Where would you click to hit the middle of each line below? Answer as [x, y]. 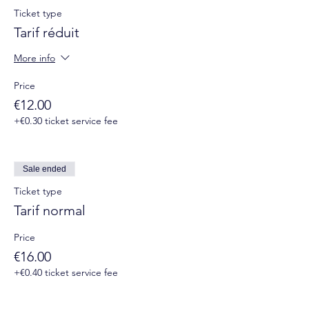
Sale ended [44, 169]
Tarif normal [50, 210]
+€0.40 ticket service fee [66, 272]
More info [34, 58]
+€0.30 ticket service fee [66, 121]
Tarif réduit [47, 32]
